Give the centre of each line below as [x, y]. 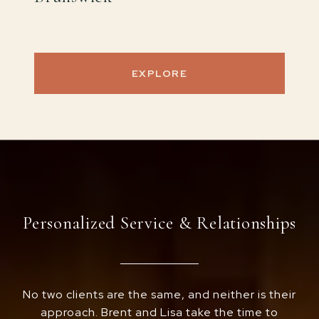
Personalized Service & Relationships [159, 223]
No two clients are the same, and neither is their [159, 295]
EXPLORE [159, 74]
